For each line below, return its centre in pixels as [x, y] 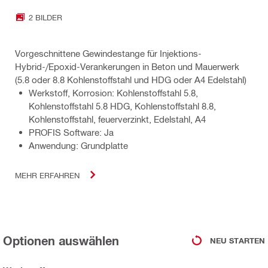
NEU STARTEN [237, 240]
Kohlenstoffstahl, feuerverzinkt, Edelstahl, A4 [117, 119]
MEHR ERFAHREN [47, 175]
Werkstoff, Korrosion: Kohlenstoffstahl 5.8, [113, 93]
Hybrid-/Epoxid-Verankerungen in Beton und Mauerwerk [127, 67]
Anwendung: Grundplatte [78, 146]
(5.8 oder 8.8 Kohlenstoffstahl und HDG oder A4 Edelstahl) [131, 80]
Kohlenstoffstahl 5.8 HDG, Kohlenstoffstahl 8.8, [122, 106]
